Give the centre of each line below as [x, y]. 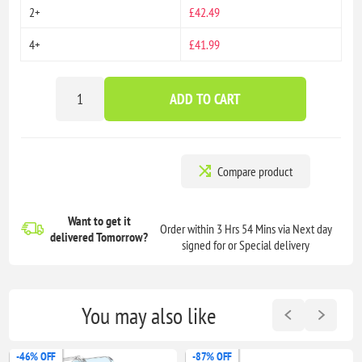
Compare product [255, 172]
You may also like [149, 315]
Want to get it [99, 221]
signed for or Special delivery [246, 245]
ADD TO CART [205, 99]
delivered [74, 237]
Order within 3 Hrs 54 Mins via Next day [246, 229]
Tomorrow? [122, 237]
